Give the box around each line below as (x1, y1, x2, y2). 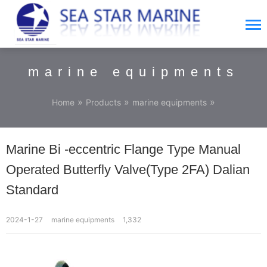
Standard (6, 182, 58, 197)
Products (86, 97, 121, 107)
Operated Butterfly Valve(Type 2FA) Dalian (6, 162, 250, 177)
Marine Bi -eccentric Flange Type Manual (6, 142, 241, 157)
